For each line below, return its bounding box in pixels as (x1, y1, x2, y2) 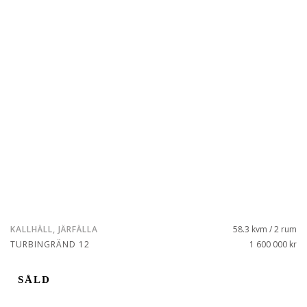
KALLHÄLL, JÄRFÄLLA (10, 223, 98, 235)
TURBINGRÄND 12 (10, 238, 90, 250)
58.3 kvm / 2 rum (233, 223, 297, 235)
